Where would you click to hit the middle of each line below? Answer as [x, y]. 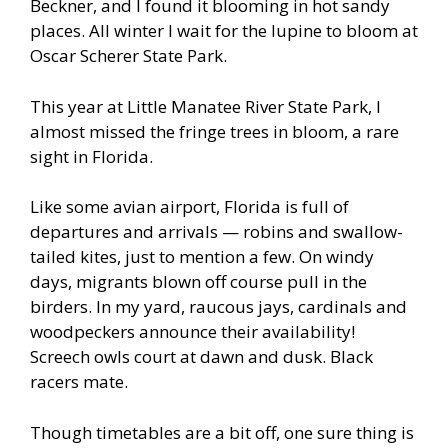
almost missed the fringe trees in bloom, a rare [214, 131]
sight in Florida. [91, 156]
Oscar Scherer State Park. [128, 56]
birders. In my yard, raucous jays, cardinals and [218, 307]
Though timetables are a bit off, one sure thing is [222, 432]
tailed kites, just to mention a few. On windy [202, 257]
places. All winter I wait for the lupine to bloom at [224, 31]
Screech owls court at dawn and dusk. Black [201, 357]
